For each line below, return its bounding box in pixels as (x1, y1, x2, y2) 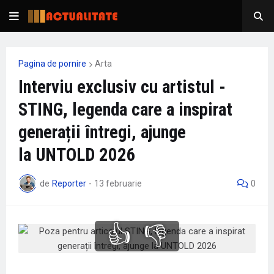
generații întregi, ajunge (18, 122, 186, 143)
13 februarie (94, 178, 142, 188)
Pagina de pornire (18, 59, 86, 68)
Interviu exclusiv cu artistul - (18, 76, 226, 97)
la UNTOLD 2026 (18, 144, 136, 165)
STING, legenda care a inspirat (18, 99, 232, 120)
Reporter (52, 178, 86, 188)
